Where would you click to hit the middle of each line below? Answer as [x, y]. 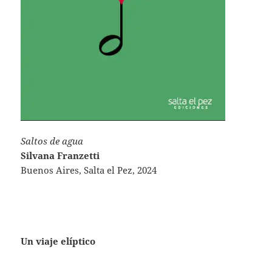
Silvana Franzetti [60, 156]
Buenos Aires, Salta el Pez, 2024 [89, 170]
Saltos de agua [52, 141]
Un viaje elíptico [58, 241]
